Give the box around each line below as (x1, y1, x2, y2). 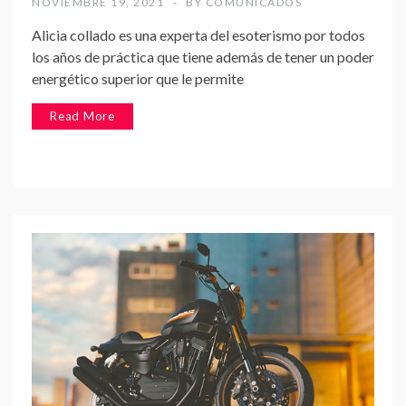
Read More (50, 108, 116, 123)
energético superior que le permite (32, 69, 244, 87)
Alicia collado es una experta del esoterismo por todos (32, 25, 365, 43)
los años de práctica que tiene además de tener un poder (32, 47, 374, 65)
